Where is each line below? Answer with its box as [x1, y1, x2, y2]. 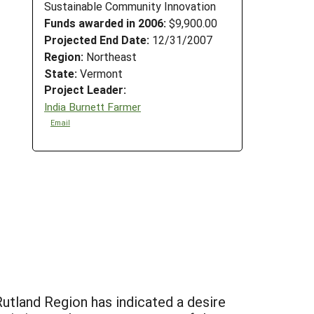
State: [44, 65, 77, 81]
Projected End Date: [44, 32, 149, 47]
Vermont [77, 65, 123, 81]
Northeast [83, 48, 137, 64]
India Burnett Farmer [44, 99, 141, 114]
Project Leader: [44, 82, 126, 97]
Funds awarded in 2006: [44, 15, 166, 31]
